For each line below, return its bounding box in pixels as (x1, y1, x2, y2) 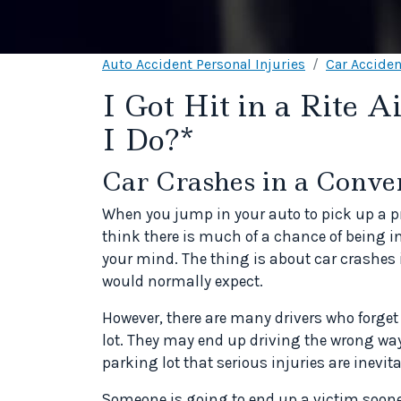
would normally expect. (102, 271, 263, 290)
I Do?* (102, 119, 194, 160)
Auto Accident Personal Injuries (102, 55, 305, 73)
